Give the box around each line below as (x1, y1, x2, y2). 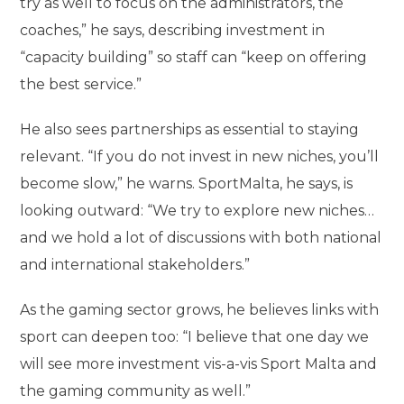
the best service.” (20, 76, 142, 93)
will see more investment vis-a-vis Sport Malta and (20, 355, 378, 372)
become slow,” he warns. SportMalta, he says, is (20, 175, 353, 192)
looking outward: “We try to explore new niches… (20, 202, 375, 219)
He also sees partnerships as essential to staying (20, 121, 360, 138)
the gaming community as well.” (20, 382, 252, 399)
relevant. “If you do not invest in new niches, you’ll (20, 148, 380, 165)
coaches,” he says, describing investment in (20, 22, 326, 39)
